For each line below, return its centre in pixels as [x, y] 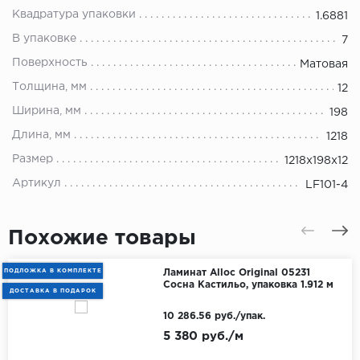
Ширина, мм [47, 111]
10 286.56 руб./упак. [214, 317]
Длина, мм [41, 135]
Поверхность [50, 63]
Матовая [324, 65]
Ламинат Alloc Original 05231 [236, 273]
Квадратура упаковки [74, 15]
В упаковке [44, 39]
